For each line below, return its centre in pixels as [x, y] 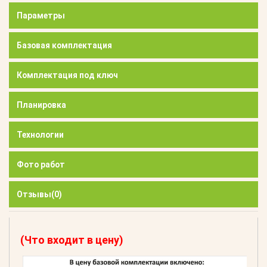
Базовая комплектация [64, 45]
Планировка [41, 105]
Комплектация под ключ [67, 75]
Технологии [40, 134]
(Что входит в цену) [72, 240]
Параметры [41, 15]
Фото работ [41, 164]
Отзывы [34, 194]
